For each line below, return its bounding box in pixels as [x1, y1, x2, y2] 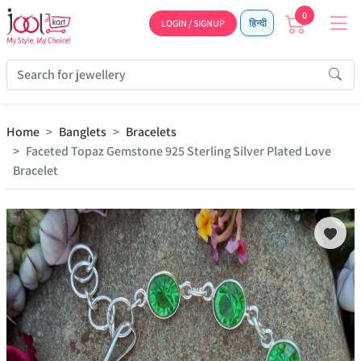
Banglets [59, 123, 106, 140]
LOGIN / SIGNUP [161, 17, 225, 29]
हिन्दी [247, 17, 267, 29]
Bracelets [126, 123, 176, 140]
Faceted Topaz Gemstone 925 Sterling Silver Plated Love [26, 143, 331, 160]
